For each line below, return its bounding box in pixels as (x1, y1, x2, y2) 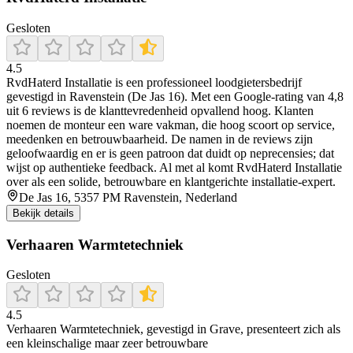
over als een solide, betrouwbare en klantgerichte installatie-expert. (6, 174, 336, 188)
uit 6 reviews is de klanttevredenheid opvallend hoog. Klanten (6, 103, 314, 117)
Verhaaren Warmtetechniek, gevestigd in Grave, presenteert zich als (6, 322, 340, 336)
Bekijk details (13, 206, 74, 219)
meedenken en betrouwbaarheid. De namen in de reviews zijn (6, 132, 313, 146)
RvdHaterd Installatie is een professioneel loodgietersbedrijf (6, 75, 302, 89)
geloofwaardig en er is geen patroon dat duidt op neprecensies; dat (6, 146, 334, 160)
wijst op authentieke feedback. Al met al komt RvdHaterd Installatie (6, 160, 342, 174)
